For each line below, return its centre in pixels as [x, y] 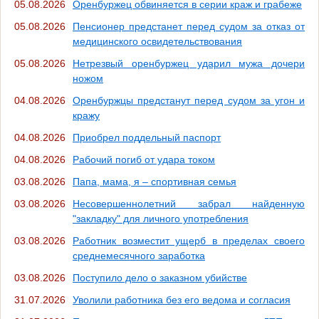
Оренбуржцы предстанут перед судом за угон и [189, 101]
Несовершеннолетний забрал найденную [189, 204]
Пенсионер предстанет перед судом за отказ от [189, 27]
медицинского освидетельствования [157, 42]
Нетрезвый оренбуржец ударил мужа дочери [189, 64]
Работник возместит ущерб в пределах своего [189, 241]
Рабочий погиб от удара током [144, 160]
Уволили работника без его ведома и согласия [182, 300]
